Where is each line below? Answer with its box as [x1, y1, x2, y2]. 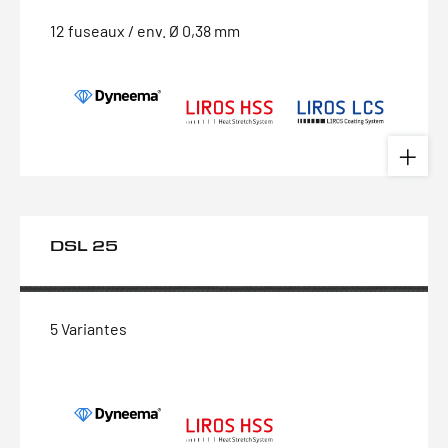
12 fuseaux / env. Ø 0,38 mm [50, 21, 240, 40]
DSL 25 [50, 236, 118, 255]
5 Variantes [50, 319, 127, 338]
